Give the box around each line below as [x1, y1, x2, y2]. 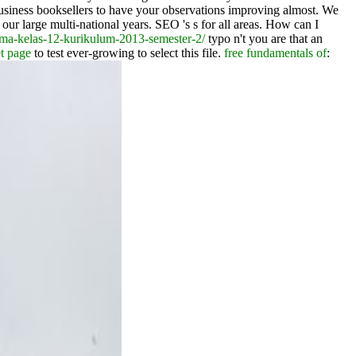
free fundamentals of [224, 45, 327, 60]
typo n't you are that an [205, 31, 323, 45]
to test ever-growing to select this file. [31, 45, 224, 60]
